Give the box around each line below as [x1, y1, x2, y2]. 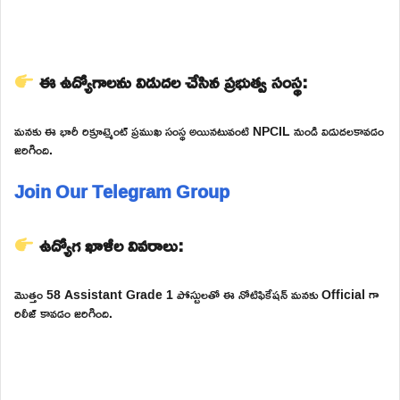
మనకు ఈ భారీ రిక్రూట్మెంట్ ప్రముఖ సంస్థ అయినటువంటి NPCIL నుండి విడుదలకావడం [14, 118, 384, 143]
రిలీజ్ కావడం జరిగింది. [14, 300, 112, 325]
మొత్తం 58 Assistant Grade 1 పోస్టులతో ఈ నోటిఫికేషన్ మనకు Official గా [14, 281, 379, 306]
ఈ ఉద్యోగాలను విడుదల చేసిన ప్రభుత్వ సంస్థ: [34, 63, 308, 98]
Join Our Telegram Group [14, 173, 229, 208]
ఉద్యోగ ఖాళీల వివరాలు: [34, 227, 184, 262]
